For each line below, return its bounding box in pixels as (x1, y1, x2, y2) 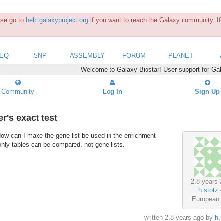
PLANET (168, 51, 193, 59)
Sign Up (195, 87, 220, 95)
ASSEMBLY (70, 51, 105, 59)
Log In (103, 87, 122, 95)
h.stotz (198, 186, 218, 194)
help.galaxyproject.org (26, 16, 88, 24)
